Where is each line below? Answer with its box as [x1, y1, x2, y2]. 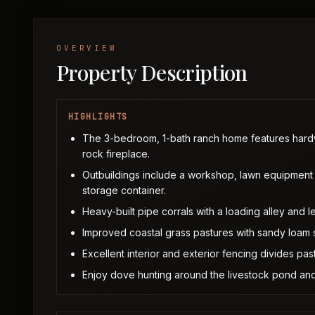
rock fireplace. [82, 148, 150, 160]
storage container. [82, 184, 166, 196]
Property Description [56, 58, 247, 86]
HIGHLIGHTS [68, 111, 128, 122]
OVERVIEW [56, 43, 117, 53]
